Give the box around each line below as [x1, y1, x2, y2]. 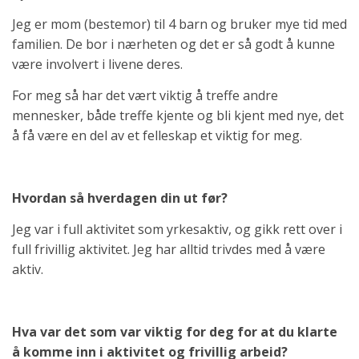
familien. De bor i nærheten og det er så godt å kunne [12, 34, 335, 53]
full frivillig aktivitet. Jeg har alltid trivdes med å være [12, 240, 325, 258]
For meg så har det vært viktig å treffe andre [12, 86, 278, 104]
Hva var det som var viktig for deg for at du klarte [12, 322, 337, 341]
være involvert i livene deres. [12, 54, 186, 73]
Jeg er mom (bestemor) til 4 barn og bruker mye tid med [12, 14, 347, 33]
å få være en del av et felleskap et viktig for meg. [12, 126, 305, 144]
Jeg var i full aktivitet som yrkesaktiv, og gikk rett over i [12, 220, 342, 238]
